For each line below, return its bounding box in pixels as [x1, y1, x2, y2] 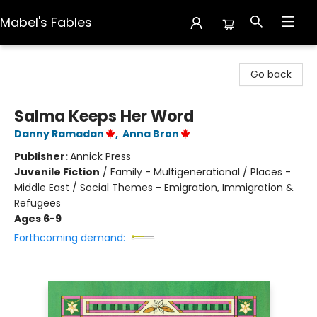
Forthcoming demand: [14, 231, 125, 245]
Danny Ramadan [14, 127, 104, 141]
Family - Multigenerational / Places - [110, 165, 291, 179]
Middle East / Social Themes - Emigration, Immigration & [14, 180, 294, 195]
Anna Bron [122, 127, 179, 141]
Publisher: [14, 149, 70, 163]
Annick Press [70, 149, 131, 163]
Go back [250, 67, 292, 81]
